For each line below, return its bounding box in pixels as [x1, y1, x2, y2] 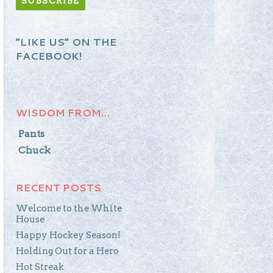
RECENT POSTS [16, 180, 101, 194]
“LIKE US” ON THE [16, 34, 116, 49]
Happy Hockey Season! [16, 229, 121, 241]
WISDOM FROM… [16, 105, 110, 119]
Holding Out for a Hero [16, 245, 119, 257]
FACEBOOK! [16, 48, 82, 63]
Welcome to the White [16, 202, 122, 214]
